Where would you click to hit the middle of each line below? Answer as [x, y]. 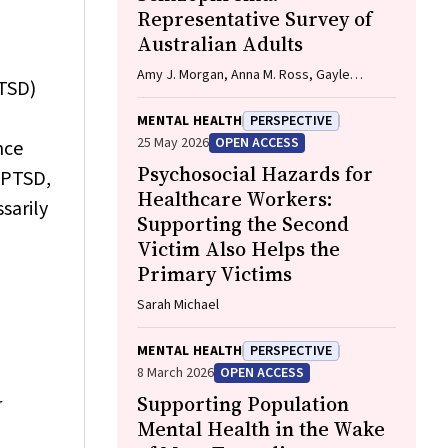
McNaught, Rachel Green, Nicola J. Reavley [263, 95]
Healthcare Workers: [235, 199]
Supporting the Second [243, 224]
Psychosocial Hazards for [255, 174]
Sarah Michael [178, 305]
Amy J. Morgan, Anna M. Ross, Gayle [243, 75]
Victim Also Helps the [238, 249]
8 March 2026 [175, 373]
